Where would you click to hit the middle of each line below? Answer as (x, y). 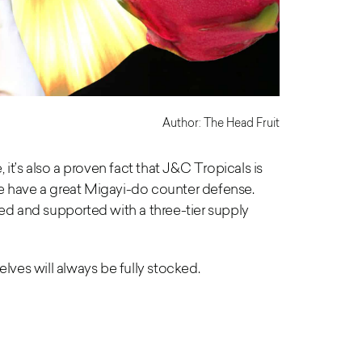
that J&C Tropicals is (200, 168)
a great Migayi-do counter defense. (147, 189)
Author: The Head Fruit (221, 123)
